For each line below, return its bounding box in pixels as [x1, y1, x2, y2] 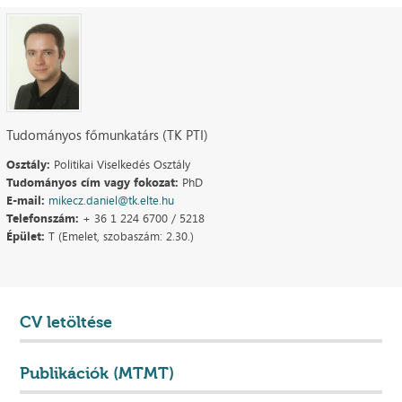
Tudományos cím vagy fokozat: [5, 173, 179, 190]
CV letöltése [20, 311, 113, 332]
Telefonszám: [5, 209, 79, 226]
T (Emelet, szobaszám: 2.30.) [44, 227, 194, 244]
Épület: [5, 227, 45, 244]
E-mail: [5, 191, 45, 208]
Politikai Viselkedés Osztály [49, 155, 190, 172]
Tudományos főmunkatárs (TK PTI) [5, 125, 208, 144]
